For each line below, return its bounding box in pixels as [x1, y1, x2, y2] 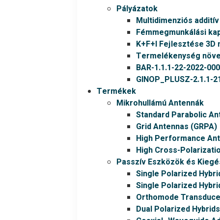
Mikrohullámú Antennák [116, 97, 204, 109]
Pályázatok [116, 3, 158, 15]
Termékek [97, 85, 137, 97]
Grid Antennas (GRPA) [136, 121, 218, 133]
